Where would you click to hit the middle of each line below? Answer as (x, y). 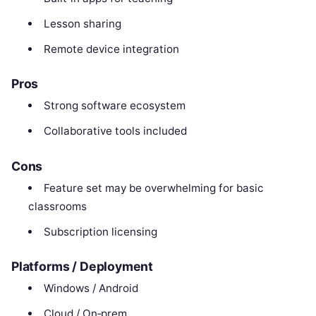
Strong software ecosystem (114, 106)
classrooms (58, 206)
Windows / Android (91, 288)
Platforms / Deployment (83, 267)
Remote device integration (111, 49)
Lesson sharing (82, 23)
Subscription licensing (100, 231)
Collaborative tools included (115, 131)
